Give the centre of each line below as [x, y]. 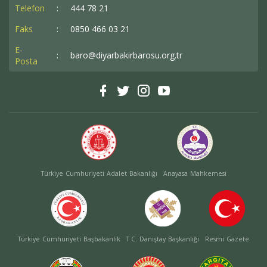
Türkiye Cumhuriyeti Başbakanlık [69, 239]
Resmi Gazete [227, 239]
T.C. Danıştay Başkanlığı [163, 239]
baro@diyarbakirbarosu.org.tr [126, 55]
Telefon [30, 8]
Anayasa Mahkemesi [195, 173]
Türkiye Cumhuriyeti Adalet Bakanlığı [99, 173]
